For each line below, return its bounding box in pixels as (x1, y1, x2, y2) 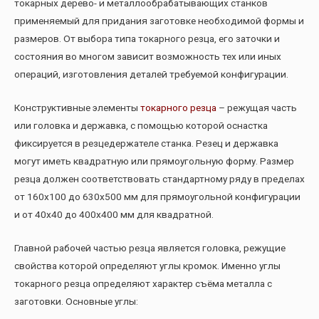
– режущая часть (216, 102, 297, 114)
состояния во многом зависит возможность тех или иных (14, 51, 281, 63)
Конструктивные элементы (14, 102, 140, 114)
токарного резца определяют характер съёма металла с (14, 278, 272, 290)
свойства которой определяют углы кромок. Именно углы (14, 260, 281, 272)
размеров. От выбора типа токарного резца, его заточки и (14, 33, 280, 45)
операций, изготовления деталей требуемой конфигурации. (14, 68, 288, 80)
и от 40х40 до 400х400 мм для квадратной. (14, 209, 214, 221)
